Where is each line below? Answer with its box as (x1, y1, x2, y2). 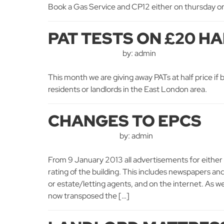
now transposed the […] (48, 190, 129, 201)
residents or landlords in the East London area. (48, 84, 207, 94)
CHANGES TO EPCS (48, 110, 201, 131)
